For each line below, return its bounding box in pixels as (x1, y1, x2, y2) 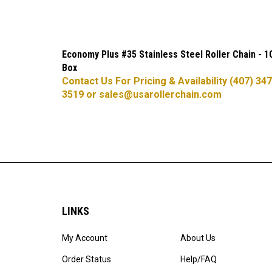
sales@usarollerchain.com (99, 86, 222, 97)
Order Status (62, 251, 111, 261)
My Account (62, 230, 107, 240)
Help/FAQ (180, 251, 217, 261)
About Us (180, 230, 216, 240)
